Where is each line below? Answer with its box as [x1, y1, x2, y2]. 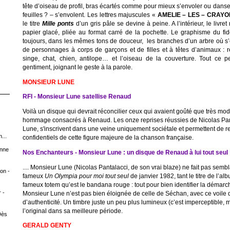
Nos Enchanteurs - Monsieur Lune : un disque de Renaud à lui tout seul [22, 148, 228, 156]
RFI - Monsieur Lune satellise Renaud [22, 93, 131, 100]
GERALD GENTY [22, 222, 71, 229]
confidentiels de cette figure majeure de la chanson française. [22, 134, 194, 141]
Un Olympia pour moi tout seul [44, 172, 129, 179]
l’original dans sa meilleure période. [22, 207, 123, 214]
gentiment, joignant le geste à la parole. [22, 63, 132, 70]
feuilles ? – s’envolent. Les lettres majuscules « [22, 11, 158, 18]
